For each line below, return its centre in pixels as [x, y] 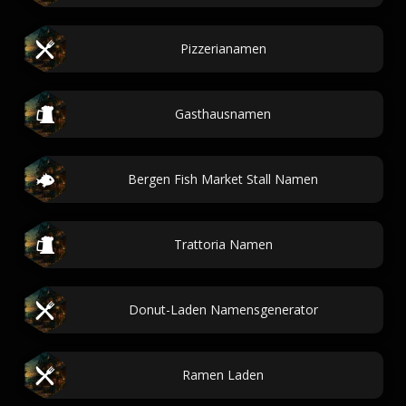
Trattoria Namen [223, 244]
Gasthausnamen [223, 114]
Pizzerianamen [223, 48]
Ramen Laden [223, 375]
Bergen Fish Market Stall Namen [223, 179]
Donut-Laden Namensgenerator [223, 309]
